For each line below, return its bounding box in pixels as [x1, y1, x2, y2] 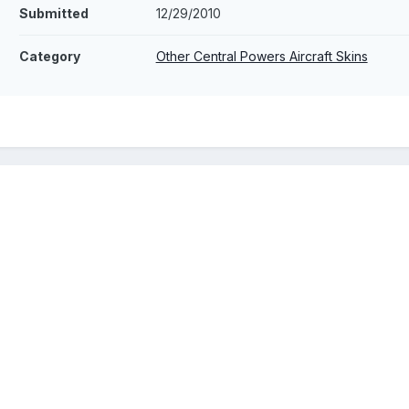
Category [18, 48, 80, 65]
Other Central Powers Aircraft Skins [155, 48, 368, 65]
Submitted [18, 5, 89, 22]
